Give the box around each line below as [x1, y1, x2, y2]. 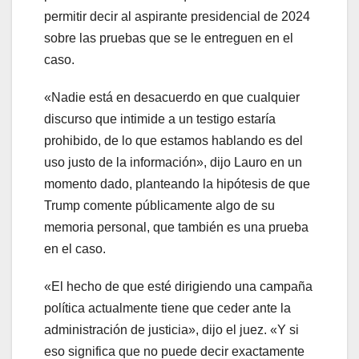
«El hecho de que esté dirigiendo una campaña [44, 280, 313, 294]
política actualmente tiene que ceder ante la [44, 301, 291, 316]
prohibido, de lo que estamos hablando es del [44, 134, 303, 148]
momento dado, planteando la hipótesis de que [44, 177, 310, 192]
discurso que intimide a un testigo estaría [44, 112, 276, 127]
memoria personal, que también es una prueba [44, 220, 309, 235]
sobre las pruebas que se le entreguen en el [44, 31, 293, 46]
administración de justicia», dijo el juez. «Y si [44, 323, 299, 337]
